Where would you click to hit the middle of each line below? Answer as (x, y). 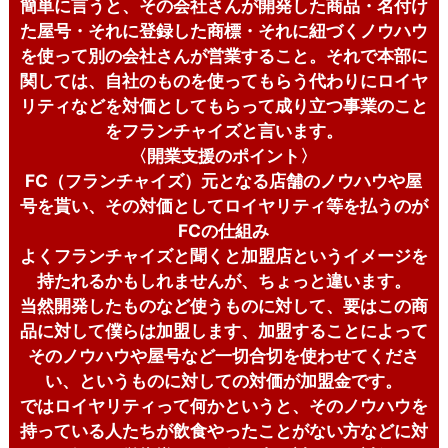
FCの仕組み (224, 230)
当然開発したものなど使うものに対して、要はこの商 (223, 305)
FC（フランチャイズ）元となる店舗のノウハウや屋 (224, 180)
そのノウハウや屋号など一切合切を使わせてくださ (224, 355)
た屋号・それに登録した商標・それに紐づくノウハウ (223, 30)
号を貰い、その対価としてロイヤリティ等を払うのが (223, 205)
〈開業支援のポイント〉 (224, 155)
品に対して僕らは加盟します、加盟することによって (223, 330)
